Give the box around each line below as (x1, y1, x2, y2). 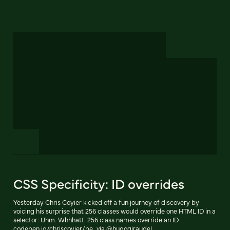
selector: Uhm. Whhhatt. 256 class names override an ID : (13, 215, 182, 224)
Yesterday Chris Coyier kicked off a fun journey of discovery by (13, 198, 199, 207)
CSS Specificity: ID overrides (13, 174, 184, 193)
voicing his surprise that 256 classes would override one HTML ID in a (13, 206, 216, 216)
